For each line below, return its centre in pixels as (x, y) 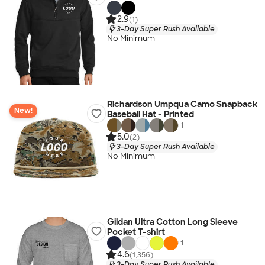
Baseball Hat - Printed (150, 114)
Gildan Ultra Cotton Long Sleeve (172, 222)
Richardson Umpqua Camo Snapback (182, 104)
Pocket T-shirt (136, 232)
